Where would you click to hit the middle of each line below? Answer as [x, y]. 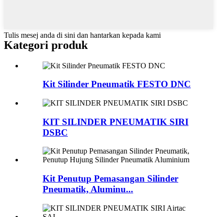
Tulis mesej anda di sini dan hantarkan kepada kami [82, 35]
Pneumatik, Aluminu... [88, 189]
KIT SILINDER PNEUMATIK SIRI [116, 122]
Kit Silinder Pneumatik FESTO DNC [117, 84]
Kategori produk [46, 45]
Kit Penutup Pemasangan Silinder [110, 179]
